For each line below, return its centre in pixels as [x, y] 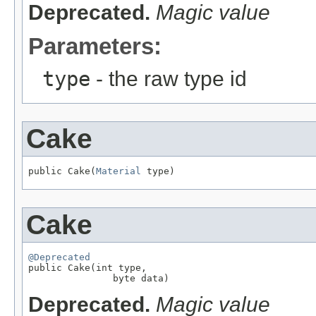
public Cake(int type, [87, 267]
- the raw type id [169, 78]
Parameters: [95, 46]
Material [119, 171]
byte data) [99, 278]
